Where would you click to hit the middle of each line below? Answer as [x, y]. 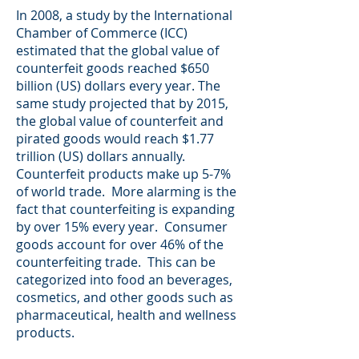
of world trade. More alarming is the [126, 192]
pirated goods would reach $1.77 [115, 139]
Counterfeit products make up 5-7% [123, 174]
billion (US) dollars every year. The [118, 86]
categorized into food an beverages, [124, 280]
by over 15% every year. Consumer [122, 227]
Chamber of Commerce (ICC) [102, 33]
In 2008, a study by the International [124, 15]
